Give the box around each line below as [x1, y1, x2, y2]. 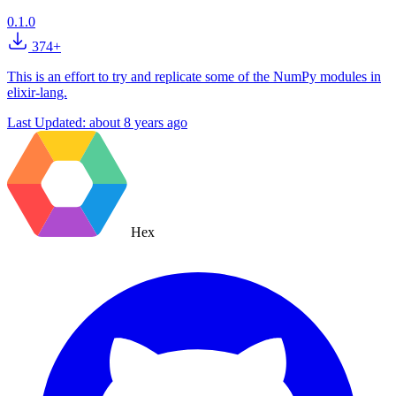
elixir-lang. [7, 85, 67, 101]
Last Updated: [7, 115, 89, 131]
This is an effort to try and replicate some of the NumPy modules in [7, 69, 381, 85]
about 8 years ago [89, 115, 187, 131]
